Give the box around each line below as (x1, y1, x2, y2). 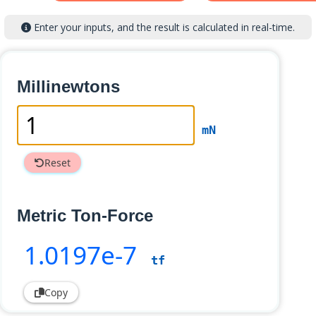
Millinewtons (17, 77, 120, 96)
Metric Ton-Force (17, 206, 153, 225)
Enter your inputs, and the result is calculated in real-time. (31, 20, 295, 34)
